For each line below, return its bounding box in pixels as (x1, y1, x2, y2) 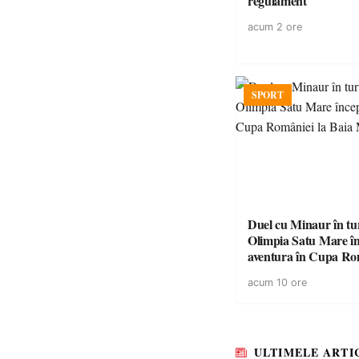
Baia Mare (248, 263, 304, 281)
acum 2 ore (248, 21, 302, 33)
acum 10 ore (248, 276, 307, 288)
